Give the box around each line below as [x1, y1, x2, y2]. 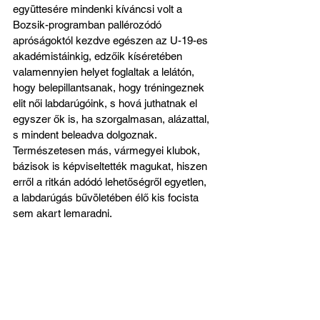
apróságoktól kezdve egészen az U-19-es [13, 34, 211, 46]
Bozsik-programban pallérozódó [13, 18, 164, 31]
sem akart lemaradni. [13, 206, 112, 219]
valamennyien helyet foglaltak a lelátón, [13, 65, 197, 78]
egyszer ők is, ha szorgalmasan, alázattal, [13, 112, 212, 125]
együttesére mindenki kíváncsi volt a [13, 2, 185, 15]
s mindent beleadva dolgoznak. [13, 128, 159, 141]
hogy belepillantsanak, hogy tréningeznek [13, 81, 207, 94]
